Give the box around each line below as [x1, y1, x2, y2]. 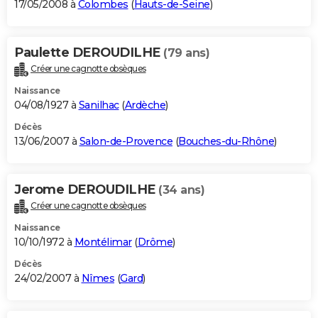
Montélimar [74, 236, 132, 249]
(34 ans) [158, 183, 204, 197]
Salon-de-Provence [79, 135, 172, 148]
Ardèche [124, 99, 165, 112]
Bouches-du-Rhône [178, 135, 274, 148]
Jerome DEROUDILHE [14, 182, 158, 198]
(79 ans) [163, 46, 209, 60]
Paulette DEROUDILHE [14, 45, 163, 61]
